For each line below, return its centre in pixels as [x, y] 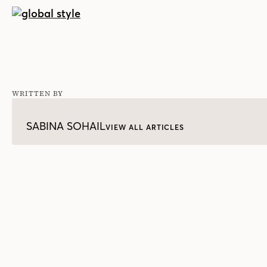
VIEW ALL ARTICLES [145, 128]
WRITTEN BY [38, 94]
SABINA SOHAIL [66, 126]
